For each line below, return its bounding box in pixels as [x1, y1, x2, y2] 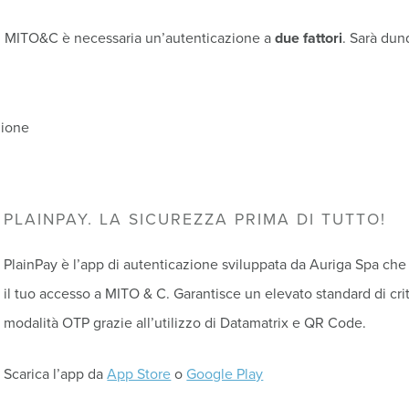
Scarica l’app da [4, 364, 108, 383]
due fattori [275, 28, 343, 47]
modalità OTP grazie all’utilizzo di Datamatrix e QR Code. [4, 313, 367, 332]
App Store [107, 364, 172, 383]
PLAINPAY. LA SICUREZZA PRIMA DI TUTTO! [4, 209, 387, 229]
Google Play [186, 364, 264, 383]
